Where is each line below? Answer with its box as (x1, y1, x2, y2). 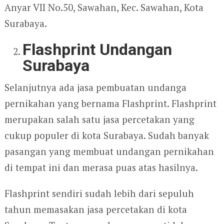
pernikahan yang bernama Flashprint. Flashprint (4, 97, 216, 110)
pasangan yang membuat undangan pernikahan (4, 145, 214, 158)
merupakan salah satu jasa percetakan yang (4, 113, 194, 126)
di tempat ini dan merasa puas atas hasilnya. (4, 161, 198, 174)
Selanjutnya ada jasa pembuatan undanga (4, 81, 186, 94)
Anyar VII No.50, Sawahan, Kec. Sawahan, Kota (4, 1, 203, 14)
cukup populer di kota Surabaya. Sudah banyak (4, 129, 209, 142)
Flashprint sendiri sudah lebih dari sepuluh (4, 187, 194, 200)
